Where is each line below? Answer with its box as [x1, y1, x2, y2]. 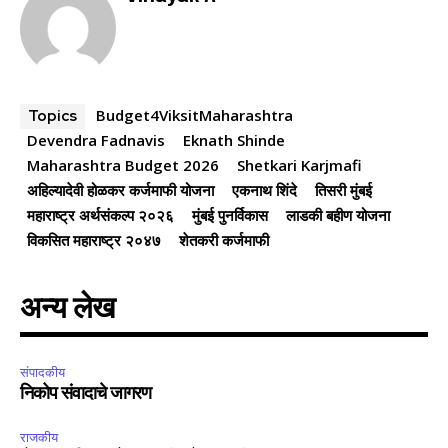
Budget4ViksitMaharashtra [96, 105, 293, 126]
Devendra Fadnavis [27, 130, 165, 151]
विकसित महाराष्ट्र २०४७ [27, 230, 161, 251]
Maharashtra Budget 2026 [27, 155, 219, 176]
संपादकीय [20, 364, 65, 382]
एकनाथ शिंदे [232, 180, 297, 201]
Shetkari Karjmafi [237, 155, 362, 176]
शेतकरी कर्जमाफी [179, 230, 269, 251]
